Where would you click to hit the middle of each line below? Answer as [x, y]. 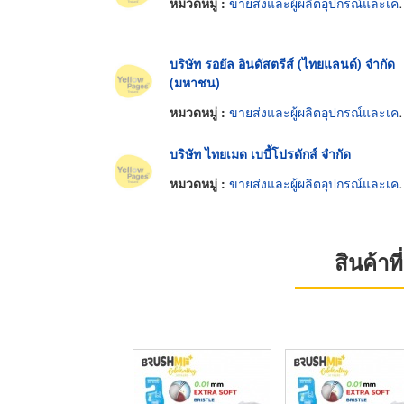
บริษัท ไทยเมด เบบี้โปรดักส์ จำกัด [260, 153]
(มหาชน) [195, 82]
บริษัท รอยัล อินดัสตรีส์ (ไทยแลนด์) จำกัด [282, 63]
